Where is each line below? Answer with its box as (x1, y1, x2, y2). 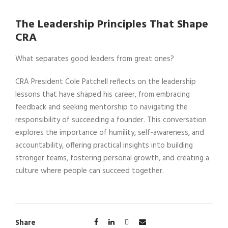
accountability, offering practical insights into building (15, 139, 193, 152)
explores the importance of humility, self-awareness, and (15, 126, 204, 139)
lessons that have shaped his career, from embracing (15, 88, 190, 101)
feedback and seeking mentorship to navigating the (15, 101, 188, 113)
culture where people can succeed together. (15, 164, 164, 177)
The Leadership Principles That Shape (15, 15, 208, 34)
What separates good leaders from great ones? (15, 52, 174, 65)
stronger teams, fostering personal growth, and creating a (15, 152, 209, 164)
